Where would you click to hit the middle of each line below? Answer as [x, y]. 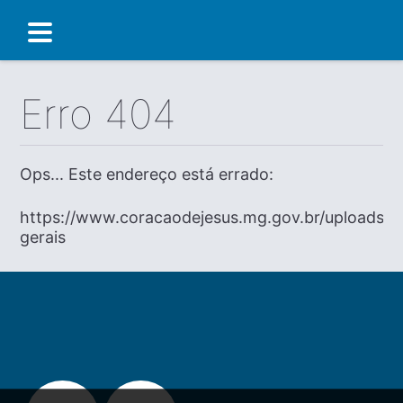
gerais [43, 237]
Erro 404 [99, 115]
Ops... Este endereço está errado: [147, 174]
